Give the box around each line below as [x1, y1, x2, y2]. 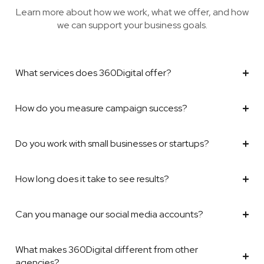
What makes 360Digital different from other [15, 243, 198, 256]
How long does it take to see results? [15, 173, 169, 186]
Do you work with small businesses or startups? [15, 137, 209, 150]
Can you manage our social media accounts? [15, 208, 203, 221]
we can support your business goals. [57, 19, 207, 32]
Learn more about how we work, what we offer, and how [15, 6, 249, 19]
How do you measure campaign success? [15, 102, 187, 115]
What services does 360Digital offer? [15, 67, 171, 80]
